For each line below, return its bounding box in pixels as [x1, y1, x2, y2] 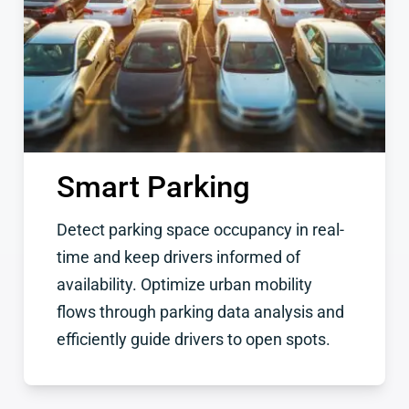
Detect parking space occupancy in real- [56, 220, 344, 239]
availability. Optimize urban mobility [56, 275, 312, 294]
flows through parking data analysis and [56, 302, 344, 321]
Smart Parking [56, 168, 250, 204]
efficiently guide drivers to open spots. [56, 330, 330, 349]
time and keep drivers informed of [56, 247, 300, 267]
